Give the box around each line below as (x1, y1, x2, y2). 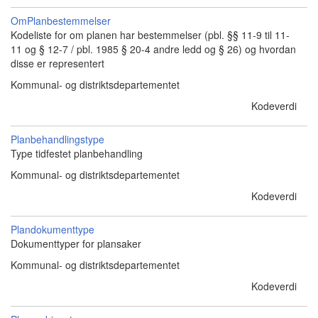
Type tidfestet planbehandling (11, 146, 143, 160)
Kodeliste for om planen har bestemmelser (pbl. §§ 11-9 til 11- (11, 28, 290, 42)
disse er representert (11, 56, 104, 70)
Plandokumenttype (11, 222, 94, 236)
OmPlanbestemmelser (11, 13, 111, 28)
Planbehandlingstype (11, 132, 104, 146)
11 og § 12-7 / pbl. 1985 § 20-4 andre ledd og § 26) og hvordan (11, 42, 296, 56)
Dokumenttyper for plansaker (11, 236, 141, 251)
